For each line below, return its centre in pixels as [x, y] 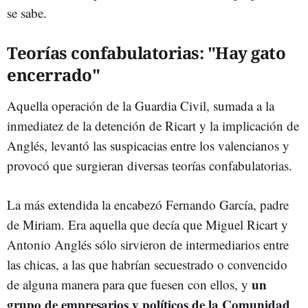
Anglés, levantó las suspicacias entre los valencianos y [148, 145]
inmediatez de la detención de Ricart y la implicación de [153, 125]
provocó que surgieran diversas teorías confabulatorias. [150, 165]
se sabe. [27, 12]
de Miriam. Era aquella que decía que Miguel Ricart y [147, 224]
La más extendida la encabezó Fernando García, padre [148, 204]
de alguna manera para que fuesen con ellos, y [129, 284]
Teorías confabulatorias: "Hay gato [146, 52]
